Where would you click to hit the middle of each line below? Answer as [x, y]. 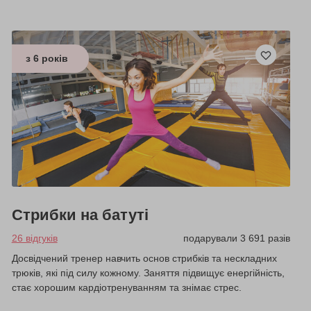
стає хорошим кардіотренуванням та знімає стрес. [126, 287]
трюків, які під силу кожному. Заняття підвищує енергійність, [148, 272]
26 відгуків [34, 238]
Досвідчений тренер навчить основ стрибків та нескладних [144, 258]
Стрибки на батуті [80, 215]
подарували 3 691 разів [236, 238]
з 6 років [47, 58]
